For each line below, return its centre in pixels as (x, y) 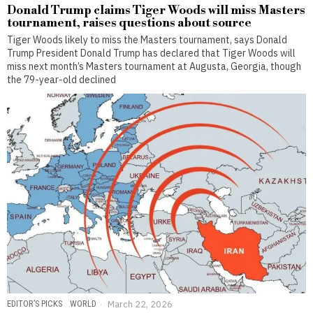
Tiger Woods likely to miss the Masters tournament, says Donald (147, 40)
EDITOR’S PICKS (35, 303)
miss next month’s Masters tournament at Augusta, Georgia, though (154, 67)
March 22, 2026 (139, 304)
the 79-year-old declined (61, 80)
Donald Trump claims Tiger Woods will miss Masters (156, 11)
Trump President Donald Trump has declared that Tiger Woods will (151, 53)
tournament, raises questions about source (129, 23)
